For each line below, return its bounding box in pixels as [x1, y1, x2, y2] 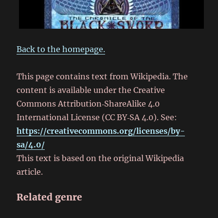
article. [17, 166, 43, 177]
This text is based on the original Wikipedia [17, 153, 184, 163]
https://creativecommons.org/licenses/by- [17, 126, 185, 136]
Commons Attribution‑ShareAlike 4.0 [17, 98, 160, 109]
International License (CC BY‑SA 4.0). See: [17, 112, 178, 122]
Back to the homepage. [17, 44, 106, 54]
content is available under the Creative [17, 85, 165, 95]
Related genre [17, 191, 83, 203]
